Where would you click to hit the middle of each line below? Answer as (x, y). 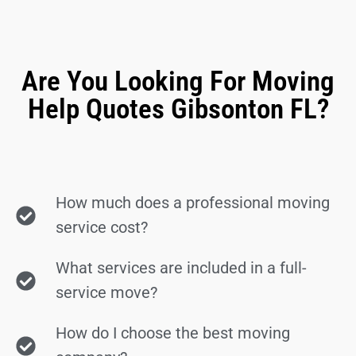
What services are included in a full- (182, 268)
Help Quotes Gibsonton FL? (178, 109)
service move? (107, 292)
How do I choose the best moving (173, 333)
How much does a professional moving (193, 203)
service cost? (102, 227)
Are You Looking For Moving (178, 81)
